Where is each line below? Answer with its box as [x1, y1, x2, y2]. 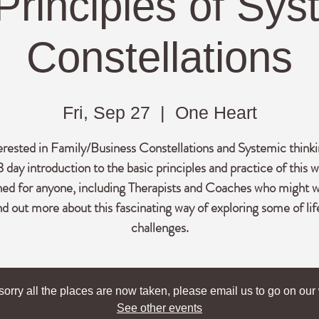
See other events [117, 302, 202, 314]
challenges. [130, 218, 189, 237]
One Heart [174, 103, 257, 122]
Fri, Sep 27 [62, 103, 150, 122]
